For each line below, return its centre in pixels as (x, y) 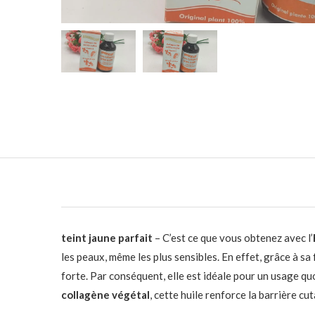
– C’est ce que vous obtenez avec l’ (233, 238)
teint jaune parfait (107, 238)
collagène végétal (105, 295)
